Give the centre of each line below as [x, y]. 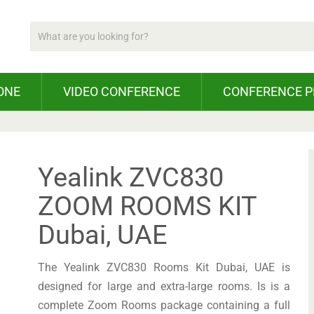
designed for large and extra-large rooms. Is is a [164, 286]
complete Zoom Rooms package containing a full [164, 305]
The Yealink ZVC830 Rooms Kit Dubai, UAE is [164, 267]
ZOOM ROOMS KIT [148, 206]
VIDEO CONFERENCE [122, 91]
